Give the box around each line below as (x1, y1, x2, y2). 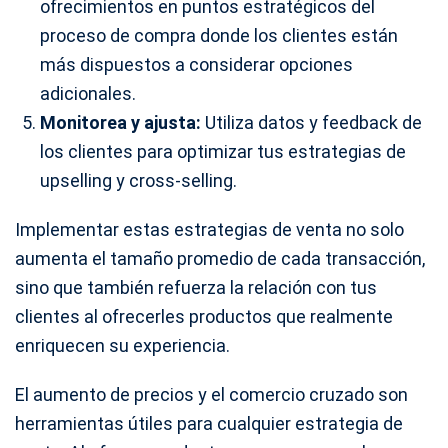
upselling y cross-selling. (40, 169, 237, 191)
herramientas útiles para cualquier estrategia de (15, 412, 403, 434)
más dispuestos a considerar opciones (40, 53, 353, 75)
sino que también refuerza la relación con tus (15, 276, 377, 298)
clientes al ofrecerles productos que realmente (15, 305, 393, 327)
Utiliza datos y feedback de (201, 111, 422, 133)
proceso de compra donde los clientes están (40, 24, 398, 46)
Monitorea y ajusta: (40, 111, 201, 133)
